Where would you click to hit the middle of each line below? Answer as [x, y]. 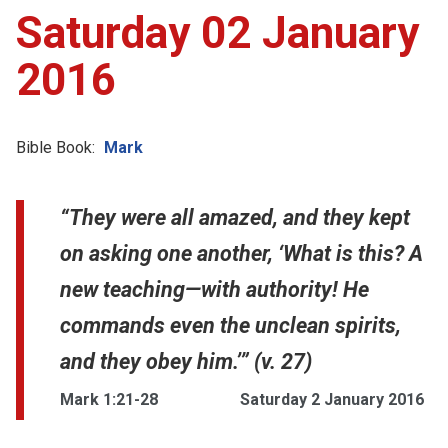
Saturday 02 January [217, 32]
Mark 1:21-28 [109, 399]
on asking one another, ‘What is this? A [241, 253]
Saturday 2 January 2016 [332, 399]
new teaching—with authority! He [214, 289]
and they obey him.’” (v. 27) [186, 361]
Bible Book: [55, 147]
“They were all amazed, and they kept [235, 217]
